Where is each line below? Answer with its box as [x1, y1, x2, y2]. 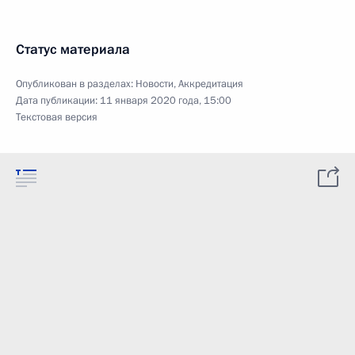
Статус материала [16, 40, 130, 59]
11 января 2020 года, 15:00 [100, 94, 231, 108]
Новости [136, 77, 174, 91]
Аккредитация [178, 77, 243, 91]
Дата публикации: [16, 94, 100, 108]
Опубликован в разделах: [16, 77, 136, 91]
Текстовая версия [16, 110, 97, 124]
